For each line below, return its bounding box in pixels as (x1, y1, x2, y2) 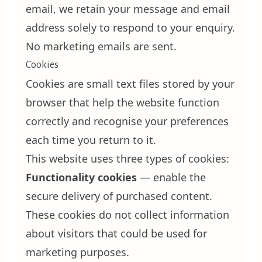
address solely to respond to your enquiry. (26, 20, 235, 35)
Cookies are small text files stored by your (26, 77, 235, 91)
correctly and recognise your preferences (26, 114, 229, 128)
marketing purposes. (26, 245, 129, 259)
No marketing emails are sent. (26, 39, 177, 53)
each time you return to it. (26, 133, 156, 147)
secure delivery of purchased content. (26, 189, 212, 203)
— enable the (137, 170, 206, 184)
